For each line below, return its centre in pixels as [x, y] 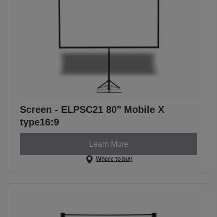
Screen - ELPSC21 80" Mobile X [92, 110]
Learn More [108, 144]
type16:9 [39, 122]
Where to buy [114, 159]
